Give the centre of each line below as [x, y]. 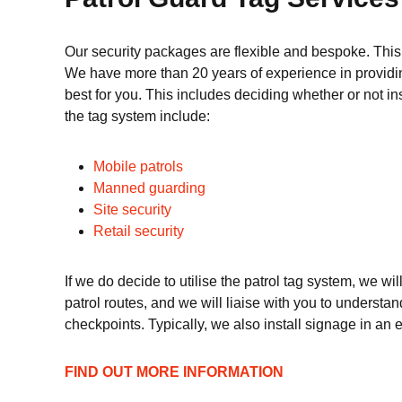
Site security [134, 210]
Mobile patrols [138, 166]
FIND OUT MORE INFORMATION [176, 372]
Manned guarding [149, 188]
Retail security [139, 231]
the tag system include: [137, 116]
